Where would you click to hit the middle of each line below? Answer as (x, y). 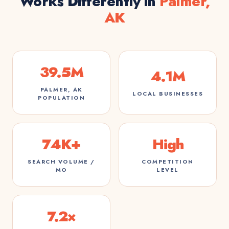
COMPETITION (168, 162)
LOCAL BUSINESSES (168, 94)
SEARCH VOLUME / (61, 162)
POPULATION (61, 98)
